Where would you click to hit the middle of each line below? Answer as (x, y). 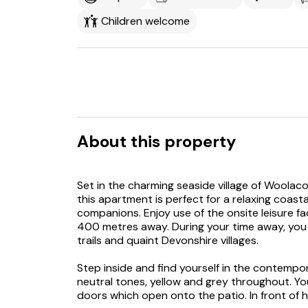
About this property (156, 141)
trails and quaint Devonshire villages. (168, 240)
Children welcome (145, 21)
